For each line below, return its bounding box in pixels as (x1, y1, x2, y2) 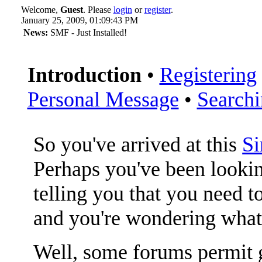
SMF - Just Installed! (47, 27, 127, 37)
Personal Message (27, 88, 179, 112)
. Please (82, 5, 113, 15)
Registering (159, 63, 257, 87)
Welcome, (20, 5, 60, 15)
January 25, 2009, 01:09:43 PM (20, 15, 138, 25)
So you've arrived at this (33, 133, 243, 157)
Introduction (27, 63, 142, 87)
